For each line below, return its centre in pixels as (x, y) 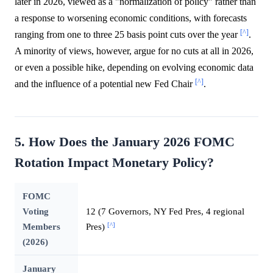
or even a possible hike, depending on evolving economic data (134, 68)
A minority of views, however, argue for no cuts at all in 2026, (134, 51)
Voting (35, 211)
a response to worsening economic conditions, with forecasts (131, 18)
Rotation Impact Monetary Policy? (114, 163)
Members (41, 227)
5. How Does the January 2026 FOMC (125, 142)
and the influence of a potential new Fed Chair (105, 84)
